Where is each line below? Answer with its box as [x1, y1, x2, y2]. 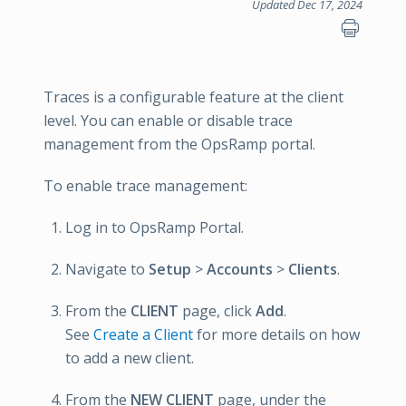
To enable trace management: [43, 176, 247, 196]
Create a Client [93, 324, 193, 344]
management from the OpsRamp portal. [43, 134, 315, 154]
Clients [288, 259, 337, 279]
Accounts [207, 259, 273, 279]
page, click [179, 301, 256, 321]
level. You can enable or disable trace [43, 111, 293, 130]
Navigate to [65, 259, 149, 279]
